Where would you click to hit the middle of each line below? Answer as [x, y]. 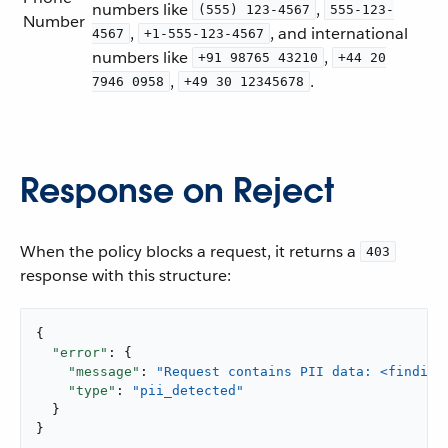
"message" [104, 371]
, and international [339, 33]
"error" [80, 352]
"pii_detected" [188, 390]
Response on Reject [177, 190]
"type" [92, 390]
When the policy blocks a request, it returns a [190, 251]
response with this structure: [125, 275]
